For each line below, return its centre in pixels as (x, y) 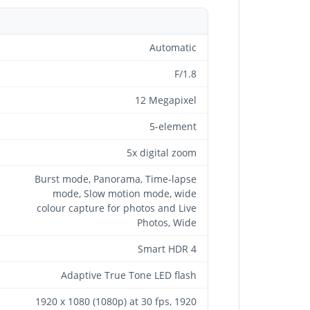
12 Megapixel (166, 100)
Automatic (173, 47)
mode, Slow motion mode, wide (125, 193)
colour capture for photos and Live (117, 208)
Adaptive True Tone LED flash (129, 275)
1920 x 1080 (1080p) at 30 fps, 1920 (116, 301)
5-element (173, 126)
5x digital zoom (162, 152)
